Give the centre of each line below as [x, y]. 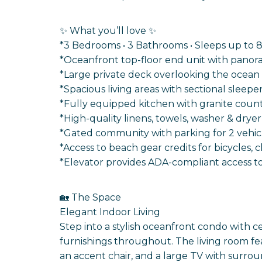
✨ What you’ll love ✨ [108, 30]
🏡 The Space [90, 197]
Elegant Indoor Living [110, 212]
